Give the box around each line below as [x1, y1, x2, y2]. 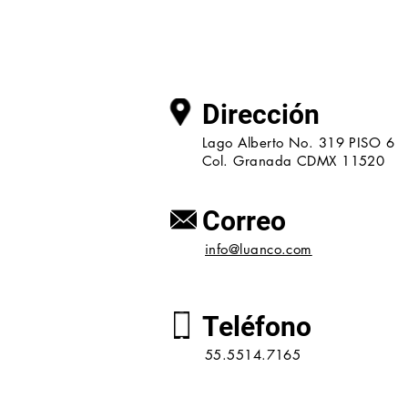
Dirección [202, 98, 320, 130]
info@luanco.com [205, 240, 312, 258]
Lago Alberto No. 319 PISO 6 [202, 134, 400, 151]
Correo [202, 205, 286, 237]
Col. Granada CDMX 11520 [202, 152, 385, 169]
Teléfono [202, 311, 311, 342]
